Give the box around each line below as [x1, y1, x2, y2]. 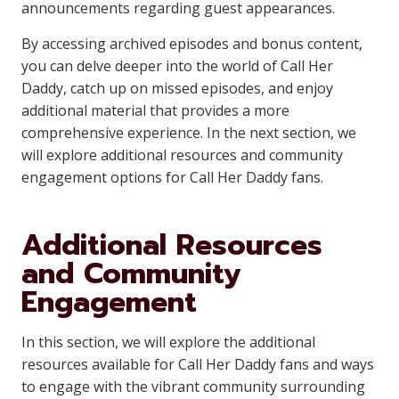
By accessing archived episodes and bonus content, [21, 34, 362, 53]
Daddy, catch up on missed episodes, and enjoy [21, 78, 333, 98]
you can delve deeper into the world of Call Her [21, 56, 333, 76]
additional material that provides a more [21, 101, 289, 120]
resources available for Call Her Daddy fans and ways [21, 354, 374, 374]
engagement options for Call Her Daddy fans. [21, 167, 323, 187]
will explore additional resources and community [21, 145, 343, 165]
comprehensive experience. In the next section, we [21, 123, 356, 142]
